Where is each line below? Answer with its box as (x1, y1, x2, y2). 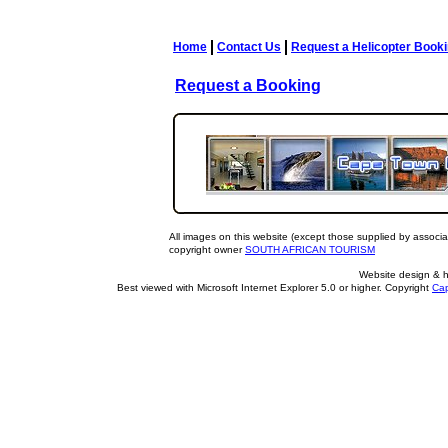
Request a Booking (175, 77, 321, 94)
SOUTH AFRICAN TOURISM (245, 244, 375, 255)
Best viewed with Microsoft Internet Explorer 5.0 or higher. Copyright (117, 282, 432, 293)
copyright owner (169, 244, 245, 255)
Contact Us (217, 40, 281, 54)
